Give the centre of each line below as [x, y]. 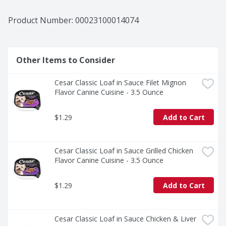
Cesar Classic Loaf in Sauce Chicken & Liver [125, 219]
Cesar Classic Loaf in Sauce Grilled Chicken [124, 151]
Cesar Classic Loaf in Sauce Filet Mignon [120, 83]
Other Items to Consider [66, 60]
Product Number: [42, 20]
